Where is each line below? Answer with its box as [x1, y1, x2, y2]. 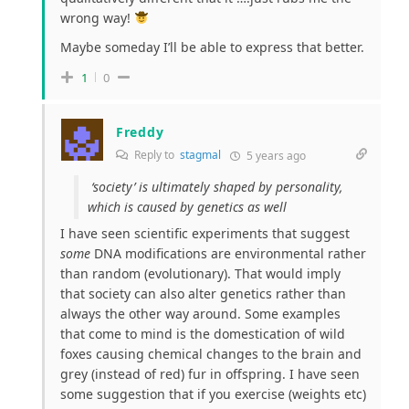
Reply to [131, 146, 180, 163]
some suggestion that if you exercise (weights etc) [60, 384, 366, 403]
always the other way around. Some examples [60, 304, 341, 322]
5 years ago [244, 147, 306, 163]
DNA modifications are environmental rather [94, 244, 366, 262]
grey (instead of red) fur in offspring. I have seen [60, 364, 360, 383]
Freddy [116, 122, 164, 141]
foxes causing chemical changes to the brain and [60, 344, 362, 362]
